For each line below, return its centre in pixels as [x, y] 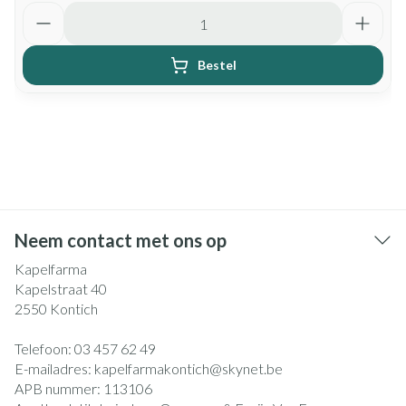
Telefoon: [44, 348]
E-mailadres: [54, 368]
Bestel [217, 65]
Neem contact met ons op [121, 240]
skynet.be [252, 368]
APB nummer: [59, 388]
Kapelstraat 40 [61, 289]
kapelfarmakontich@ [158, 368]
